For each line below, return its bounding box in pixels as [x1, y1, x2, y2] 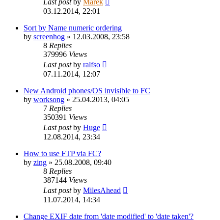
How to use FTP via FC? [24, 149, 101, 158]
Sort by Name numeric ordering [24, 24, 122, 32]
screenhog [33, 32, 65, 41]
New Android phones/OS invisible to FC [24, 86, 150, 95]
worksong [33, 95, 64, 104]
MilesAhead [83, 186, 121, 195]
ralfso [83, 60, 100, 69]
